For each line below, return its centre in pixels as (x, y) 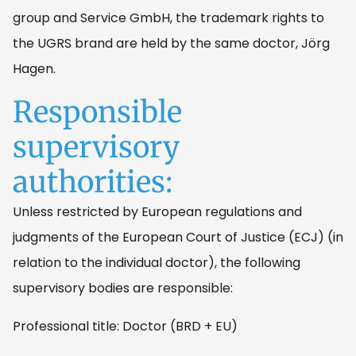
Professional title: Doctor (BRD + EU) (125, 326)
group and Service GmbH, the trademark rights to (168, 17)
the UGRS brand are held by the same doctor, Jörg (171, 43)
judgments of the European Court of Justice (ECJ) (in (178, 237)
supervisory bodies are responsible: (123, 288)
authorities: (93, 182)
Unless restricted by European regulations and (157, 211)
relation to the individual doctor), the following (157, 262)
